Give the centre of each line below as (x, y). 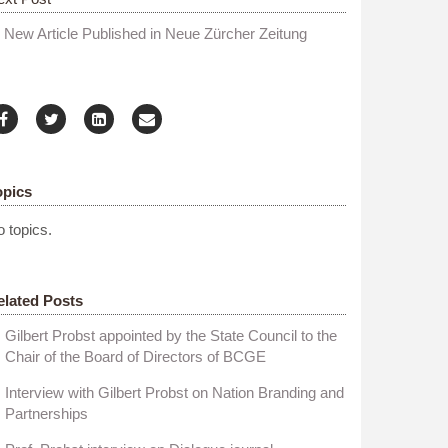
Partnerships (47, 413)
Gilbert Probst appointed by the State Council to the (171, 335)
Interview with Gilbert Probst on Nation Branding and (174, 392)
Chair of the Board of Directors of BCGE (136, 356)
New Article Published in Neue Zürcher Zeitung (155, 33)
